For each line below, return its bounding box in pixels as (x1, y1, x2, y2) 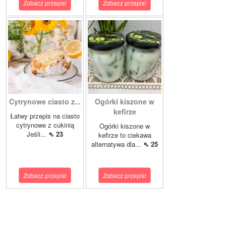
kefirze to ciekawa (98, 130, 151, 140)
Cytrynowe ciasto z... (9, 96, 81, 107)
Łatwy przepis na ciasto (10, 111, 80, 121)
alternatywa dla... (91, 139, 143, 149)
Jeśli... (27, 129, 48, 139)
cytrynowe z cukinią (16, 120, 74, 130)
